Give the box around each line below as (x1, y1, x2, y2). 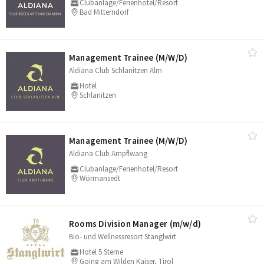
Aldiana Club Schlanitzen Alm (69, 65, 162, 75)
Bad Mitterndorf (80, 7, 129, 17)
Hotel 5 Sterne (80, 247, 124, 257)
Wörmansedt (80, 173, 121, 183)
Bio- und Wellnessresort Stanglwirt (69, 232, 176, 242)
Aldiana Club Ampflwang (69, 148, 147, 159)
